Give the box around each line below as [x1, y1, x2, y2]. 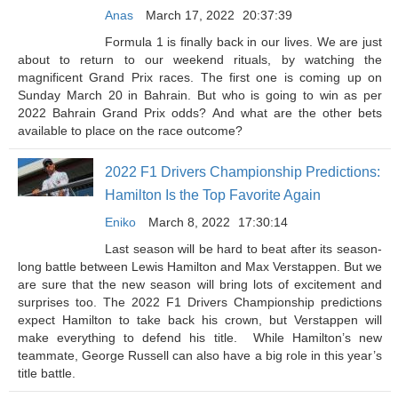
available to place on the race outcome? [18, 123, 243, 138]
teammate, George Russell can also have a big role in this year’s [18, 348, 382, 362]
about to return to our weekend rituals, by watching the [18, 52, 382, 67]
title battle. [18, 366, 76, 380]
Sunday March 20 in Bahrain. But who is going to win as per [18, 88, 382, 102]
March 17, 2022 [146, 8, 235, 22]
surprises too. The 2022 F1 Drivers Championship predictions [18, 295, 382, 309]
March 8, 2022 [148, 215, 230, 229]
